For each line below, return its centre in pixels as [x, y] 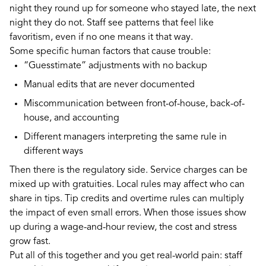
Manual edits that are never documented [112, 85]
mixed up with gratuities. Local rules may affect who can [127, 184]
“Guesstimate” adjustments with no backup [118, 66]
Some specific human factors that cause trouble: [110, 51]
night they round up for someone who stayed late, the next [133, 9]
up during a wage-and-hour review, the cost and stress [123, 227]
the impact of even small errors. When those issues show [128, 213]
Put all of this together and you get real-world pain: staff [126, 256]
